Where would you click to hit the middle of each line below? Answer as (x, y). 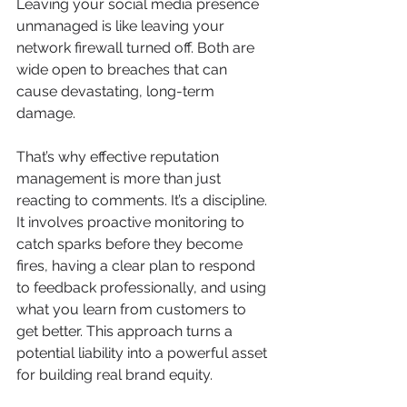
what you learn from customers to (133, 309)
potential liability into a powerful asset (144, 353)
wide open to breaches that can (124, 69)
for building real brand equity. (114, 375)
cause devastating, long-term (117, 91)
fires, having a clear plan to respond (138, 266)
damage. (46, 113)
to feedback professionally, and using (143, 288)
